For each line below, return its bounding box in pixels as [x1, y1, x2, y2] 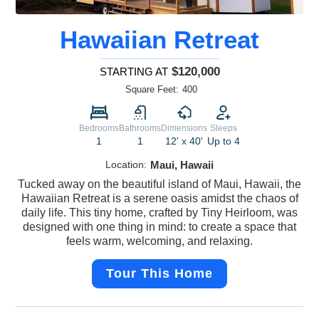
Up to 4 [207, 135, 240, 147]
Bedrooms [79, 123, 119, 134]
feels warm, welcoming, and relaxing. [66, 235, 253, 248]
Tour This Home [106, 266, 213, 281]
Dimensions [161, 123, 207, 134]
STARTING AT [99, 66, 168, 78]
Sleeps [210, 123, 237, 134]
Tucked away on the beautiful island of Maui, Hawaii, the [18, 178, 301, 191]
